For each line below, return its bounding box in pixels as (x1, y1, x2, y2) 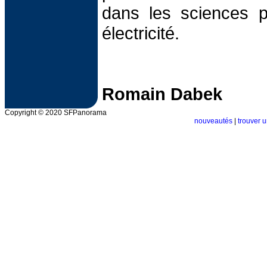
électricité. (102, 23, 179, 43)
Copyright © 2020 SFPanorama (5, 108, 107, 117)
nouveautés (194, 117, 232, 125)
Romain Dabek (102, 84, 222, 104)
